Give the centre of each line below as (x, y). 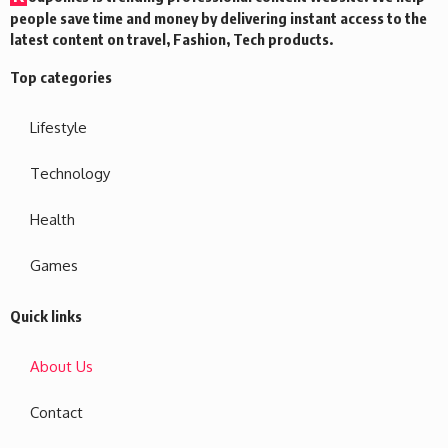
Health (52, 219)
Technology (70, 173)
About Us (61, 366)
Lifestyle (58, 127)
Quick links (46, 315)
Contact (56, 412)
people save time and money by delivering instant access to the (218, 17)
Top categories (61, 76)
